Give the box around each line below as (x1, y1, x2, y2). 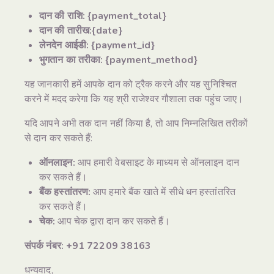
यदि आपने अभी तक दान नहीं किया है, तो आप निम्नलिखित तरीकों (24, 117, 248, 131)
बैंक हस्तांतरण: (39, 185, 91, 199)
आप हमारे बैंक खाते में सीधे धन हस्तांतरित (91, 185, 235, 199)
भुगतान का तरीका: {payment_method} (39, 53, 198, 67)
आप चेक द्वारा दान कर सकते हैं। (55, 215, 171, 229)
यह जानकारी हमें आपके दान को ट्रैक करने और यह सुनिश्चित (24, 78, 237, 92)
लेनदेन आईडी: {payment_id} (39, 39, 155, 53)
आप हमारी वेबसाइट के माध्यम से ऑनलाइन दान (75, 156, 239, 170)
